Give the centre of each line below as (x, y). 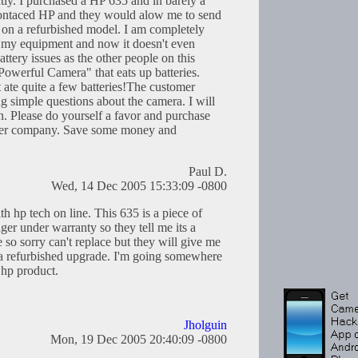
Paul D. (208, 172)
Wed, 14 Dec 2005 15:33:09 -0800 (139, 186)
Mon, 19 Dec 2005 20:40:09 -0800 (139, 340)
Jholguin (205, 325)
